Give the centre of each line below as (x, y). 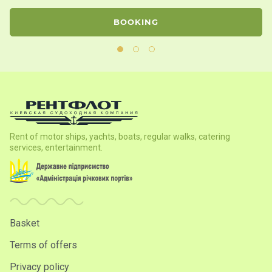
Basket (25, 223)
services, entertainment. (56, 148)
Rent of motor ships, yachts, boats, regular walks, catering (120, 137)
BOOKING (136, 22)
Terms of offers (43, 245)
